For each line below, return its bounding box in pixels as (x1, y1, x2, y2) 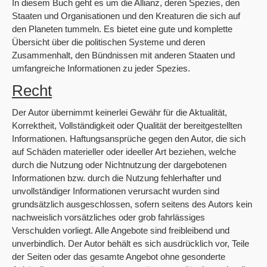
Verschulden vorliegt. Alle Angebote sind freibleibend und (12, 225, 229, 235)
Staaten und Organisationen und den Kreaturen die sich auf (12, 11, 240, 21)
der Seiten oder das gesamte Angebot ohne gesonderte (12, 252, 225, 262)
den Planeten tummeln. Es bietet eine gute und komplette (12, 24, 232, 34)
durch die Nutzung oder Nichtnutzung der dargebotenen (12, 160, 226, 170)
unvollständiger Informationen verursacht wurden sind (12, 186, 219, 196)
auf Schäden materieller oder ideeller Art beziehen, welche (12, 147, 236, 157)
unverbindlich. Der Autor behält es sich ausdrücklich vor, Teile (12, 238, 249, 249)
